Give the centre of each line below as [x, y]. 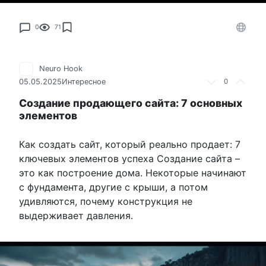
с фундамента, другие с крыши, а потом [113, 187]
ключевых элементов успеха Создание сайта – [129, 159]
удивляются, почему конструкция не [106, 202]
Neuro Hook [61, 69]
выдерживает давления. [76, 216]
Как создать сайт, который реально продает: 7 [130, 145]
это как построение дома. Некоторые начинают [133, 173]
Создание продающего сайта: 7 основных [131, 103]
